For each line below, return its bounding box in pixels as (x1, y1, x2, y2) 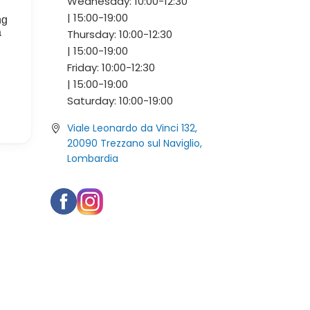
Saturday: (67, 93, 119, 108)
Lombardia (67, 152, 118, 165)
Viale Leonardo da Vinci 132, (67, 121, 197, 135)
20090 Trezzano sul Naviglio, (67, 136, 202, 150)
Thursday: (67, 27, 119, 42)
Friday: (67, 60, 102, 75)
